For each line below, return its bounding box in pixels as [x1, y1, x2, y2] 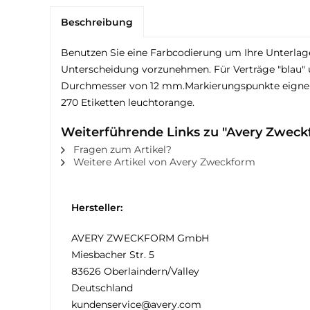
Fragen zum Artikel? [71, 143, 172, 156]
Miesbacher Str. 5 [71, 248, 154, 261]
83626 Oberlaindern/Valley [71, 265, 199, 277]
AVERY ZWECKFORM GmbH [71, 232, 209, 244]
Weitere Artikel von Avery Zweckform [71, 156, 255, 168]
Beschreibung [61, 16, 133, 28]
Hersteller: [71, 201, 122, 214]
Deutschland [71, 282, 133, 294]
